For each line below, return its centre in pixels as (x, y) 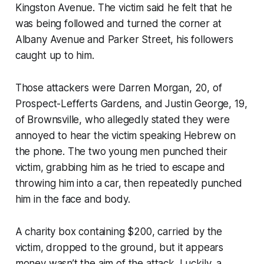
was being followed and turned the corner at (118, 24)
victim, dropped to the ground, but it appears (119, 248)
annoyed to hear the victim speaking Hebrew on (126, 136)
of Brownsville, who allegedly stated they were (122, 120)
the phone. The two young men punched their (121, 152)
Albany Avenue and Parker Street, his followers (124, 40)
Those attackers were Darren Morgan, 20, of (118, 88)
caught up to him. (55, 56)
